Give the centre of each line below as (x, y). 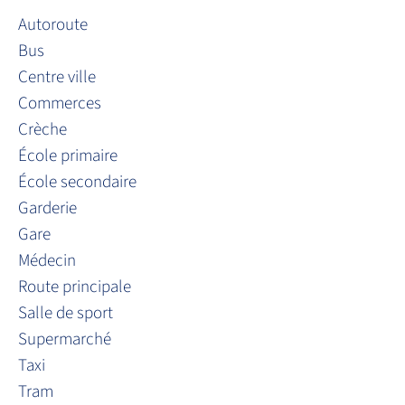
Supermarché (65, 340)
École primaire (68, 156)
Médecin (47, 261)
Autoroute (53, 25)
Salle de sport (66, 314)
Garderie (47, 209)
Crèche (42, 130)
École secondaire (77, 183)
